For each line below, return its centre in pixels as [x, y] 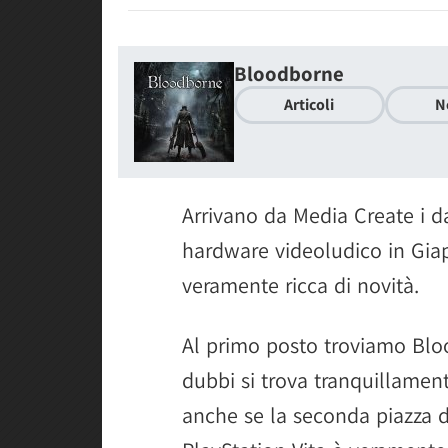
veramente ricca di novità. [300, 285]
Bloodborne [289, 73]
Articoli [309, 105]
